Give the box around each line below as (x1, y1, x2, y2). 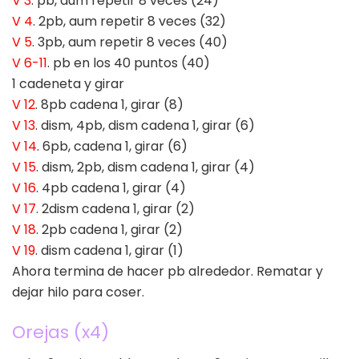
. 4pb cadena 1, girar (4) (36, 179, 186, 198)
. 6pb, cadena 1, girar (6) (37, 137, 188, 156)
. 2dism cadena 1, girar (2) (36, 200, 195, 219)
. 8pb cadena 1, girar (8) (35, 95, 184, 115)
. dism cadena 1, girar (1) (35, 241, 184, 260)
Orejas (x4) (12, 319, 109, 345)
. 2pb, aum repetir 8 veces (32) (33, 12, 226, 31)
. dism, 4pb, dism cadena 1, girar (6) (35, 116, 255, 135)
